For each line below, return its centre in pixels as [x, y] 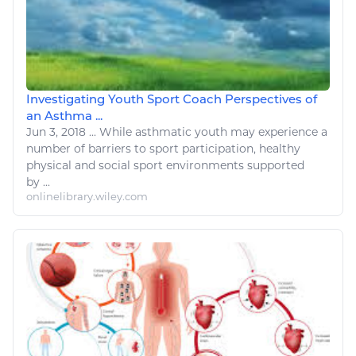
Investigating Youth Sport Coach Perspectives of [172, 99]
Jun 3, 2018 [58, 132]
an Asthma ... [64, 115]
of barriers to [110, 148]
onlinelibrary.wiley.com [87, 196]
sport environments [189, 165]
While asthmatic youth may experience [209, 132]
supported [274, 165]
